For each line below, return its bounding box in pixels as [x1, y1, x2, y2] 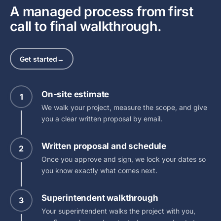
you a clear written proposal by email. [41, 114, 162, 123]
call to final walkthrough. [10, 18, 162, 35]
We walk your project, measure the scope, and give [41, 103, 207, 112]
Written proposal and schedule [41, 141, 167, 151]
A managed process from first [10, 3, 194, 20]
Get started [19, 54, 57, 63]
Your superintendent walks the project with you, [41, 207, 195, 216]
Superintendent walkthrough [41, 193, 158, 203]
